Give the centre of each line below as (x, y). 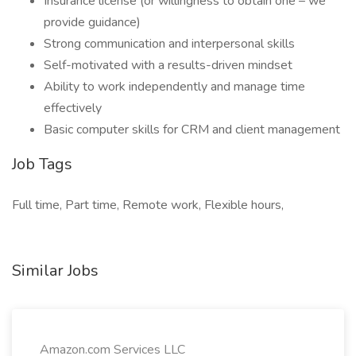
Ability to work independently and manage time (174, 87)
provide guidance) (92, 22)
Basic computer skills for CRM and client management (192, 130)
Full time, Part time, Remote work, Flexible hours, (148, 205)
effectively (73, 108)
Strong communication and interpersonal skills (169, 44)
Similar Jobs (55, 271)
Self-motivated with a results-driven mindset (168, 65)
